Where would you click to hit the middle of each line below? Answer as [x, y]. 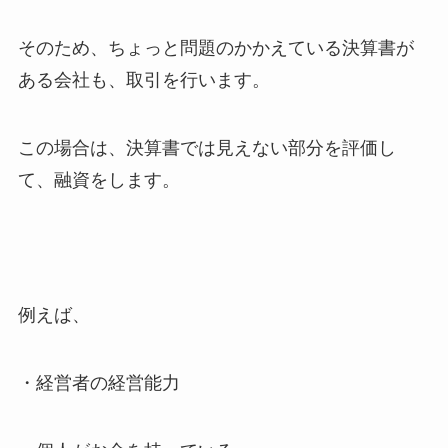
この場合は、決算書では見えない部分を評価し [206, 147]
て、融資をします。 [98, 179]
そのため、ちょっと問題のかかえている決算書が [215, 47]
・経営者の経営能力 [98, 383]
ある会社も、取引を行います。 [143, 79]
